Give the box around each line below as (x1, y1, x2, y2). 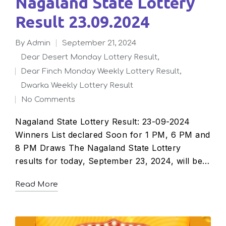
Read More (20, 180, 58, 189)
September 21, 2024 (62, 38, 136, 47)
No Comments (27, 95, 75, 104)
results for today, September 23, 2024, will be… (15, 155, 210, 166)
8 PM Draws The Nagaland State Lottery (15, 142, 181, 153)
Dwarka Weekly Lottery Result (27, 81, 134, 90)
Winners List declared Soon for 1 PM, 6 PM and (15, 129, 210, 140)
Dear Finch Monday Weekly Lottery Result (27, 67, 180, 76)
